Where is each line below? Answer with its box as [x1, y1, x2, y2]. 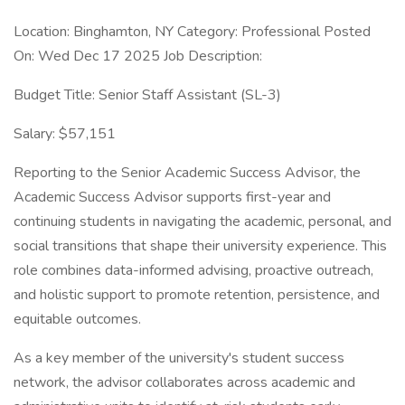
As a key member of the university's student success [14, 348, 344, 368]
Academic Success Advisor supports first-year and [14, 187, 331, 207]
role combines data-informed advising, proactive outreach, [14, 260, 373, 280]
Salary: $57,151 [14, 124, 116, 144]
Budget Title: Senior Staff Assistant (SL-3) [14, 85, 281, 105]
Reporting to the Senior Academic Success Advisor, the [14, 163, 361, 183]
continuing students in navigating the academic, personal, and [14, 212, 391, 231]
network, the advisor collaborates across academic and [14, 372, 355, 392]
